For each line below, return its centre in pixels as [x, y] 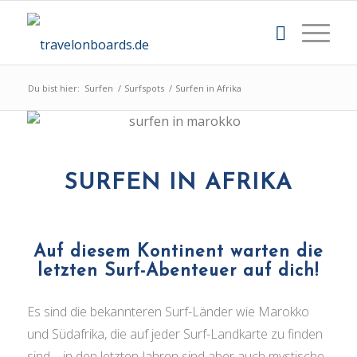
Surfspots [144, 88]
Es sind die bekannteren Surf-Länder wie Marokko [168, 311]
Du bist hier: [53, 88]
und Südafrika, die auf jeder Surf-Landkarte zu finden [175, 333]
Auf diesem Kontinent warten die [178, 252]
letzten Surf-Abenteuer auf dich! [178, 271]
